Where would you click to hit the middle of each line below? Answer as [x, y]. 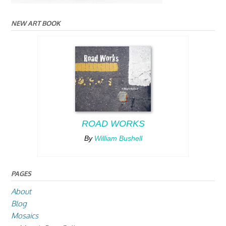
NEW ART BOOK [36, 23]
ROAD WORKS [113, 124]
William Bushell [118, 138]
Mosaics [25, 216]
